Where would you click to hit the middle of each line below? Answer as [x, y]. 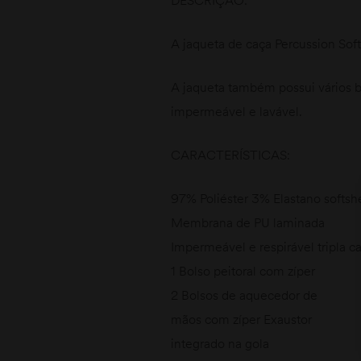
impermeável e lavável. [237, 111]
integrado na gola [220, 343]
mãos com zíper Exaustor [241, 319]
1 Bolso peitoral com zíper [243, 270]
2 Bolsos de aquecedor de [244, 295]
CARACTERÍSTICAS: [230, 154]
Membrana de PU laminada [248, 222]
